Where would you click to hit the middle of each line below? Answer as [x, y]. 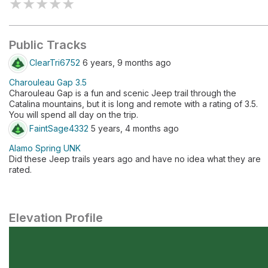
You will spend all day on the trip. [74, 115]
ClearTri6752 [55, 62]
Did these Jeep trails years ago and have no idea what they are [135, 159]
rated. [20, 170]
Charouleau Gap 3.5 [48, 82]
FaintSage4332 [59, 128]
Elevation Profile [56, 218]
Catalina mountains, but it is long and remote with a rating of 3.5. [133, 104]
